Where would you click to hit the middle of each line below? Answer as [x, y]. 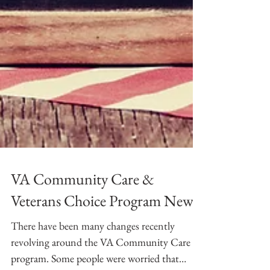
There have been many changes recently [93, 262]
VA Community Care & [83, 215]
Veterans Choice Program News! [107, 237]
